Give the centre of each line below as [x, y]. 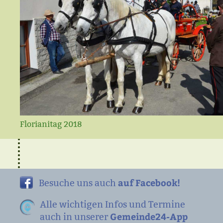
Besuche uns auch [78, 183]
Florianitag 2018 [51, 124]
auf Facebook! [149, 182]
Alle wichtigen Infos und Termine [112, 204]
